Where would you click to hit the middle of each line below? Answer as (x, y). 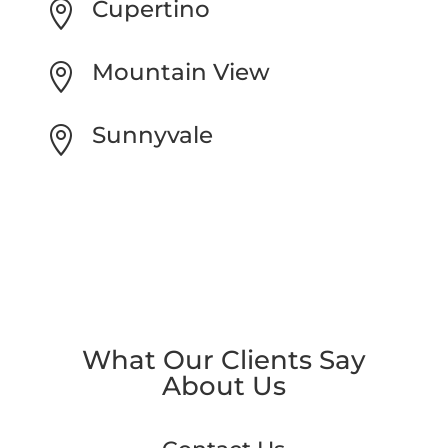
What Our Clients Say (223, 359)
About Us (223, 385)
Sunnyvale (152, 134)
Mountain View (180, 71)
